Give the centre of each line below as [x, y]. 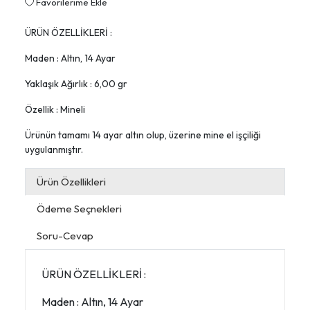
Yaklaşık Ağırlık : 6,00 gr [76, 84]
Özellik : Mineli [55, 110]
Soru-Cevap [65, 236]
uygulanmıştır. [54, 150]
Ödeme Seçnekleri [79, 209]
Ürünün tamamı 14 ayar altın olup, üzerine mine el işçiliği [143, 135]
